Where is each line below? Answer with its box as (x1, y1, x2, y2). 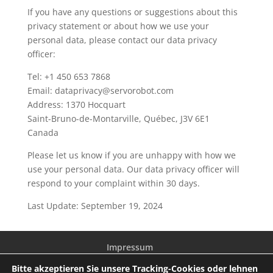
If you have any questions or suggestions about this (27, 6, 238, 18)
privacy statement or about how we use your (27, 20, 209, 32)
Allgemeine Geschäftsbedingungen (57, 255, 202, 267)
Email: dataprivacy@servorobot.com (27, 85, 174, 96)
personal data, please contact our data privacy (27, 34, 217, 46)
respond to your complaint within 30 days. (27, 177, 200, 189)
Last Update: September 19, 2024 (27, 200, 163, 211)
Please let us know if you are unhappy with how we (27, 149, 236, 161)
